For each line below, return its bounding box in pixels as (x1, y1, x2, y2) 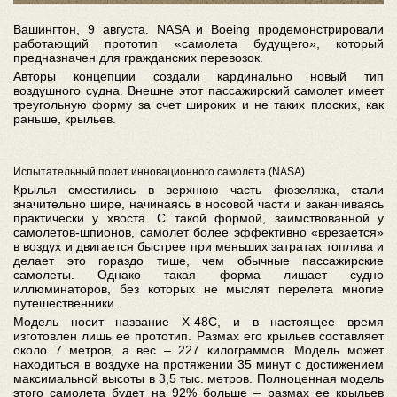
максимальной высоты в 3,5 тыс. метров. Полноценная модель (13, 371, 384, 386)
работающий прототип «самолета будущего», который (13, 36, 384, 51)
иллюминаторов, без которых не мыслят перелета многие (13, 282, 384, 297)
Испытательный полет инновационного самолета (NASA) (13, 166, 305, 179)
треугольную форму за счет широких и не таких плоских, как (13, 97, 384, 113)
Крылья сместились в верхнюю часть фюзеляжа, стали (13, 183, 384, 198)
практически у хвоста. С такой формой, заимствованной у (13, 211, 384, 226)
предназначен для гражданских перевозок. (13, 51, 263, 66)
